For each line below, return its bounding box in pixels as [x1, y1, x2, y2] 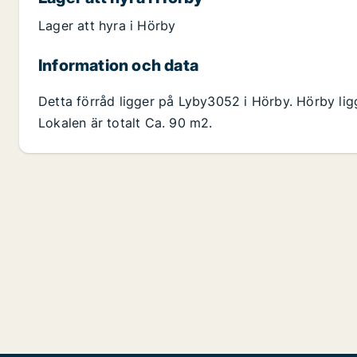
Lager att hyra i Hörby [38, 18, 176, 34]
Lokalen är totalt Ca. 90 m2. [38, 115, 213, 131]
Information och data [38, 56, 198, 76]
